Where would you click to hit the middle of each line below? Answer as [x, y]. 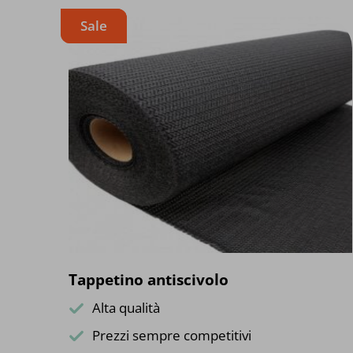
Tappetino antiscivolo [149, 279]
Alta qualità [126, 307]
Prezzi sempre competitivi [172, 335]
